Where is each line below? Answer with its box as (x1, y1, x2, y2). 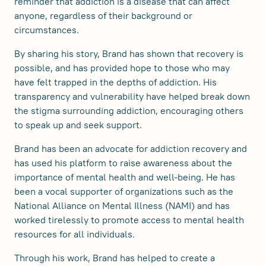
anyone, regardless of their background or (14, 9, 192, 21)
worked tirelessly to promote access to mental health (14, 213, 244, 226)
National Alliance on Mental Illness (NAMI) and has (14, 199, 230, 211)
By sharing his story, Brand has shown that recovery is (14, 47, 243, 59)
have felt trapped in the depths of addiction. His (14, 75, 217, 88)
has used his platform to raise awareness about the (14, 156, 232, 169)
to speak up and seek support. (14, 118, 142, 131)
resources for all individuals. (14, 227, 135, 240)
